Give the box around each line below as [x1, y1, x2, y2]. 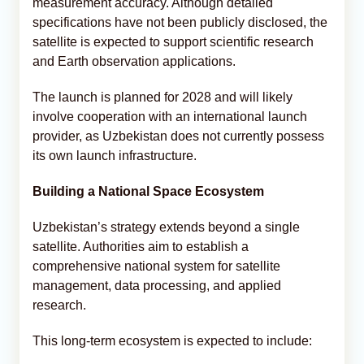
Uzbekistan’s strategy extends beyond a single [32, 219, 300, 234]
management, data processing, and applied [32, 278, 281, 292]
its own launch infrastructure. [32, 148, 197, 162]
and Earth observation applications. [32, 54, 236, 68]
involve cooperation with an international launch [32, 109, 307, 123]
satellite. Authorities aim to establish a [32, 239, 249, 253]
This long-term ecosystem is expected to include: [32, 333, 312, 348]
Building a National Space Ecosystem [32, 184, 264, 198]
